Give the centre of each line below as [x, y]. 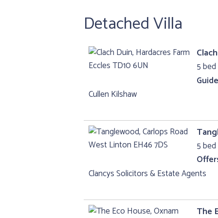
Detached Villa [133, 24]
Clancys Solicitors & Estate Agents [147, 174]
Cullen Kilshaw [113, 95]
